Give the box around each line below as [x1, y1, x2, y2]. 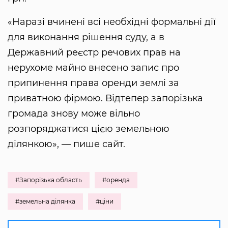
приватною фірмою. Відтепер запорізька [8, 93, 203, 104]
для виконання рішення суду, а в [8, 32, 164, 43]
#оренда [102, 176, 130, 184]
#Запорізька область [15, 176, 82, 184]
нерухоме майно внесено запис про [8, 62, 179, 74]
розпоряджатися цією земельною [8, 123, 169, 135]
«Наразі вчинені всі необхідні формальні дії [8, 16, 216, 28]
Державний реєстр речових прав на [8, 47, 181, 59]
